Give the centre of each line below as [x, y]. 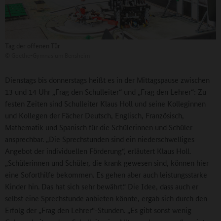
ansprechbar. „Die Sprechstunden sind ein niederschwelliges [100, 139]
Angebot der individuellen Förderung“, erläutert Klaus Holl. [98, 150]
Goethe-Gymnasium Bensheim [50, 55]
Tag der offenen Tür [33, 45]
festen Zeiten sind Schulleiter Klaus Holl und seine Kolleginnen [105, 103]
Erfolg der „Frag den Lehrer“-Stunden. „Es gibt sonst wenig [98, 210]
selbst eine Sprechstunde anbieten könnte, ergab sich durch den [106, 198]
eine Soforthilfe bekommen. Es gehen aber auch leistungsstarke [106, 174]
